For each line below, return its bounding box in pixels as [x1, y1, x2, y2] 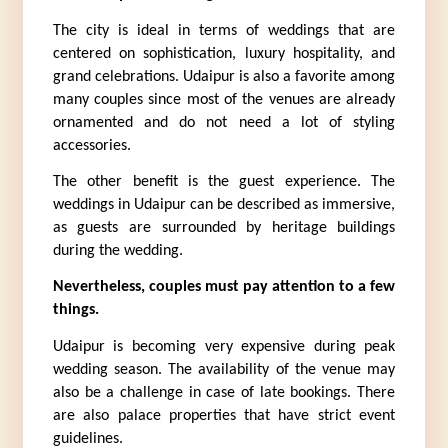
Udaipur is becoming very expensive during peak [52, 338, 396, 355]
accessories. [52, 137, 131, 154]
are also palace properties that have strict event [52, 407, 396, 424]
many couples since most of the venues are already [52, 91, 396, 108]
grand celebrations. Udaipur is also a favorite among [52, 68, 396, 85]
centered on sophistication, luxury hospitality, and [52, 45, 396, 62]
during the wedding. [52, 242, 183, 259]
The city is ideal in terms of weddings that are [52, 22, 396, 39]
